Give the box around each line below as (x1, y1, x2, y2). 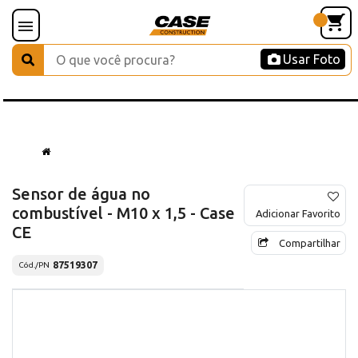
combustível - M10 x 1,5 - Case (12, 203, 235, 222)
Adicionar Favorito (256, 207, 340, 219)
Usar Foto (283, 52, 340, 66)
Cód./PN (18, 261, 50, 270)
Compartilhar (279, 237, 340, 249)
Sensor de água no (12, 184, 150, 203)
